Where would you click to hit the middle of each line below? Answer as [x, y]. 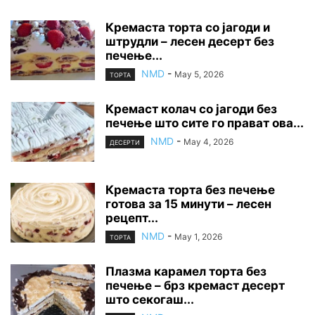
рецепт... [132, 218]
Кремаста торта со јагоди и [188, 27]
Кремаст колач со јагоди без [191, 109]
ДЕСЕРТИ [125, 143]
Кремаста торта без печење [190, 190]
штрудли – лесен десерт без [190, 41]
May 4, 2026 [208, 142]
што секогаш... [150, 300]
